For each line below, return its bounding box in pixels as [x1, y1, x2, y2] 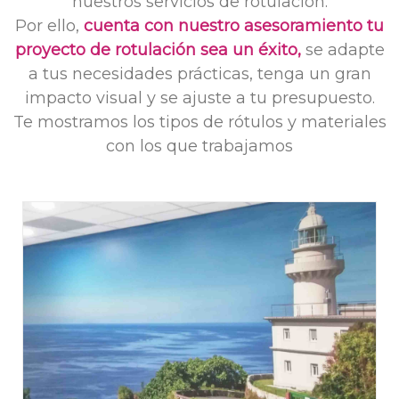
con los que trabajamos [106, 136, 293, 157]
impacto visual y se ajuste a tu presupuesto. [24, 88, 375, 109]
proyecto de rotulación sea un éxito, [14, 40, 305, 61]
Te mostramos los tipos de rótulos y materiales [12, 112, 387, 133]
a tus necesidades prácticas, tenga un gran [28, 64, 371, 85]
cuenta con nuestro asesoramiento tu [84, 16, 384, 37]
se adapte [305, 40, 385, 61]
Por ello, [15, 16, 84, 37]
